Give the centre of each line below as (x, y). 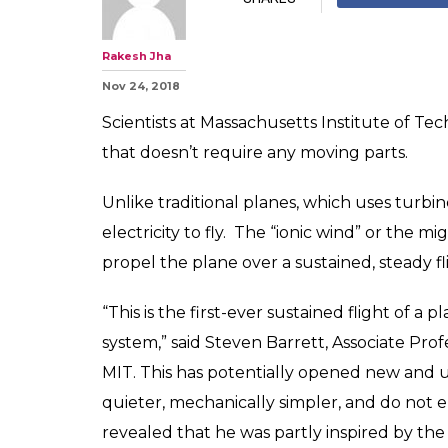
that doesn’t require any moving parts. (255, 152)
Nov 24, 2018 (141, 85)
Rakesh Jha (136, 55)
